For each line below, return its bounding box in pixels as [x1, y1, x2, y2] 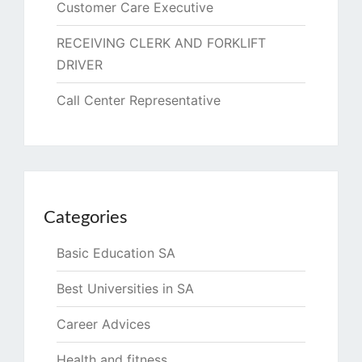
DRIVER [57, 57, 103, 74]
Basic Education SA [57, 245, 175, 262]
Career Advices [57, 316, 150, 333]
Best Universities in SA [57, 280, 194, 297]
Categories [44, 208, 128, 227]
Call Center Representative [57, 92, 221, 109]
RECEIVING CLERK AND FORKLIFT [57, 35, 266, 52]
